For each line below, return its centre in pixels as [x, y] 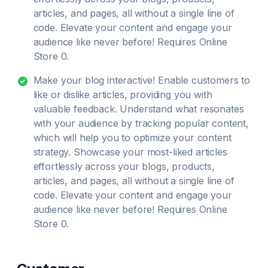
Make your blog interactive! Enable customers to [141, 80]
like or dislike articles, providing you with [123, 95]
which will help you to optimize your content [132, 138]
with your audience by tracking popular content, [141, 123]
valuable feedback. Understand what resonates [138, 109]
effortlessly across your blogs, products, [124, 166]
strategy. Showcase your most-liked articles [130, 152]
